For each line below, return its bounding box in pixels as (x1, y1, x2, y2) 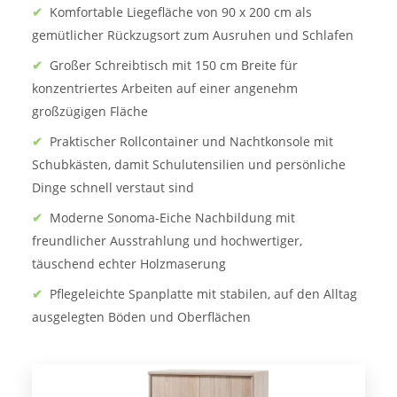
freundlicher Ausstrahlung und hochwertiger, (32, 232, 302, 250)
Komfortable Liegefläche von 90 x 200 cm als (50, 4, 312, 21)
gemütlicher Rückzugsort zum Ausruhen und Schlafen (32, 27, 354, 44)
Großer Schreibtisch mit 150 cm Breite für (50, 57, 298, 74)
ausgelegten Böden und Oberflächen (32, 308, 251, 326)
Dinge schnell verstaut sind (32, 179, 194, 197)
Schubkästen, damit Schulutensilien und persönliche (32, 156, 346, 174)
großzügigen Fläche (32, 103, 148, 121)
